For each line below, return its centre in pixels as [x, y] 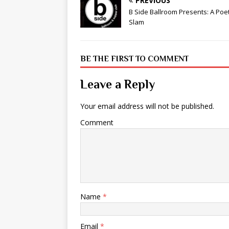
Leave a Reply [118, 84]
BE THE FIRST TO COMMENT [134, 59]
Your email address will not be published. [147, 106]
